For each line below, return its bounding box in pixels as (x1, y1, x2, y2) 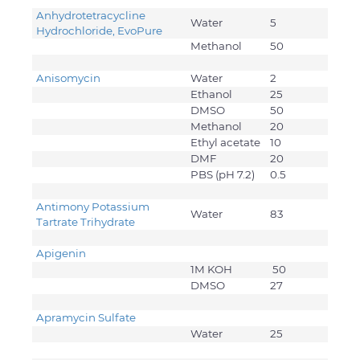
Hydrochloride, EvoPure (36, 24, 162, 38)
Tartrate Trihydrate (36, 215, 135, 229)
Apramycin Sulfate (36, 311, 138, 325)
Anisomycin (36, 72, 103, 85)
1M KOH (190, 263, 232, 276)
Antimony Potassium (36, 200, 149, 214)
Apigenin (36, 247, 86, 260)
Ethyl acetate (190, 136, 260, 149)
